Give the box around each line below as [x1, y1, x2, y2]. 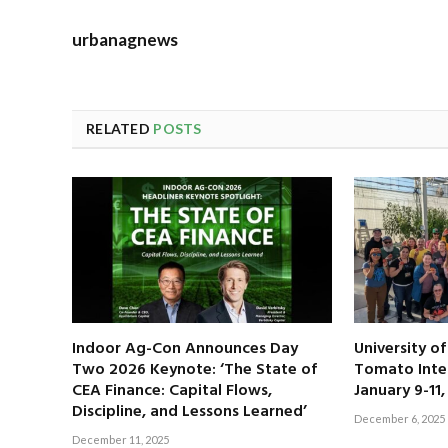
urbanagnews [72, 28, 178, 50]
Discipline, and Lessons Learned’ [72, 399, 307, 426]
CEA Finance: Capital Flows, [72, 378, 272, 405]
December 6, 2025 [354, 412, 446, 426]
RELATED [86, 119, 154, 137]
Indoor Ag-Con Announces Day [72, 336, 298, 363]
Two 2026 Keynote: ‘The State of [72, 357, 317, 384]
